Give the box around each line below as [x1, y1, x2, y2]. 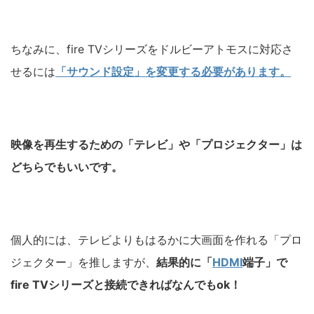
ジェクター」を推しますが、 [11, 255, 156, 270]
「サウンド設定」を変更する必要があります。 [55, 64, 291, 79]
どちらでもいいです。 [11, 160, 123, 175]
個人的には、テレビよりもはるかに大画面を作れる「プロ [11, 233, 302, 247]
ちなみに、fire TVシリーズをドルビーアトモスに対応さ [11, 42, 293, 57]
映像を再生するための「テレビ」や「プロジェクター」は [11, 137, 302, 152]
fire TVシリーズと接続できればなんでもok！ [11, 278, 241, 292]
